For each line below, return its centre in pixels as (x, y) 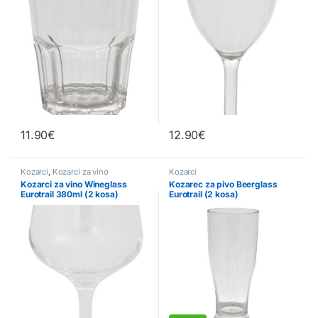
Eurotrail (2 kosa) (204, 194)
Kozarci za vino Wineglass (74, 185)
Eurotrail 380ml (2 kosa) (70, 194)
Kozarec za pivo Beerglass (223, 185)
